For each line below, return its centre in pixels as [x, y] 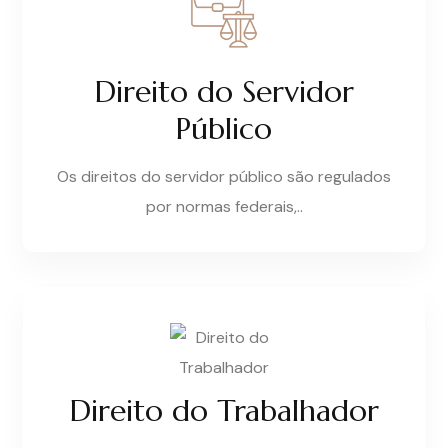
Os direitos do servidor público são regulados [224, 177]
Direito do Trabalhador [224, 411]
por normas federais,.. [224, 207]
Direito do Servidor [224, 92]
